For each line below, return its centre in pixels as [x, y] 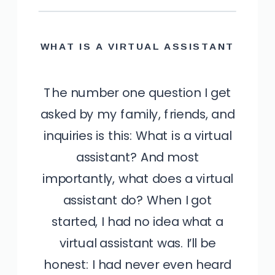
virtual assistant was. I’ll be [137, 243]
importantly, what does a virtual [137, 179]
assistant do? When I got [137, 200]
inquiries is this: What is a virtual [137, 136]
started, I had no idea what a [137, 222]
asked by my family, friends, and [137, 114]
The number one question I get [137, 93]
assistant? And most [137, 157]
